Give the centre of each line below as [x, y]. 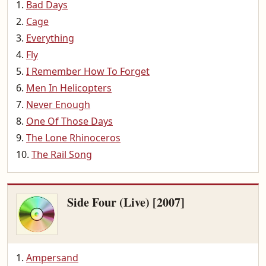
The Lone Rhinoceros [73, 138]
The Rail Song [62, 154]
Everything [50, 38]
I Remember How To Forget [88, 71]
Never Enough [58, 104]
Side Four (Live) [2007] [126, 202]
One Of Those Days [69, 121]
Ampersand [52, 258]
